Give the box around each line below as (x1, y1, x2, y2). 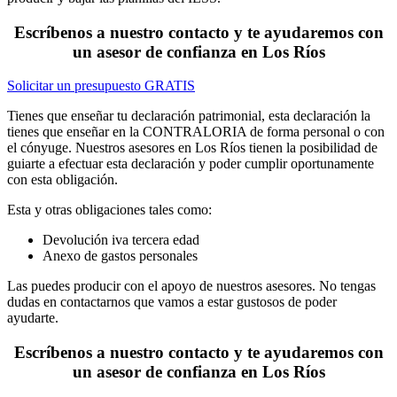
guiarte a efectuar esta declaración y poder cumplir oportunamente (7, 156, 374, 172)
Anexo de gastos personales (43, 248, 198, 264)
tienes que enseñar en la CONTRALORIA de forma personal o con (7, 124, 385, 140)
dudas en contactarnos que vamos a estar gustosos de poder (7, 294, 337, 310)
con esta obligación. (7, 172, 118, 188)
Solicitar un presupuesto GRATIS (7, 78, 195, 94)
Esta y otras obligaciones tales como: (7, 202, 212, 218)
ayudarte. (7, 310, 58, 326)
